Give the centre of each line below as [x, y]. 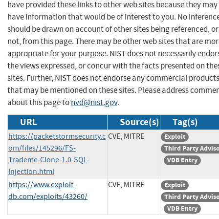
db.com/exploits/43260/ [48, 196]
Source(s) [140, 122]
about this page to [39, 102]
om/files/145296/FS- [42, 148]
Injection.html [31, 171]
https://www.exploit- [42, 185]
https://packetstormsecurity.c [57, 136]
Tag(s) [185, 122]
